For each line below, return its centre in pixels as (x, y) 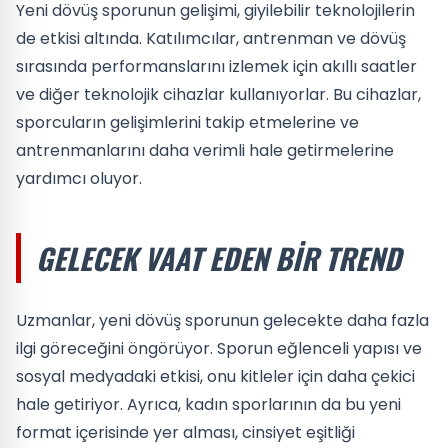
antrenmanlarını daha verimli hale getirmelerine (205, 150)
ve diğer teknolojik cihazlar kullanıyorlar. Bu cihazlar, (218, 94)
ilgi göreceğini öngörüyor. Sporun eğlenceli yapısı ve (219, 348)
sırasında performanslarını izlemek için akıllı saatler (216, 66)
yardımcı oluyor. (79, 178)
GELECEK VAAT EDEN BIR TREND (218, 258)
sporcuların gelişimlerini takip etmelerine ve (187, 122)
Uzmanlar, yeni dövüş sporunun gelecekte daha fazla (222, 320)
